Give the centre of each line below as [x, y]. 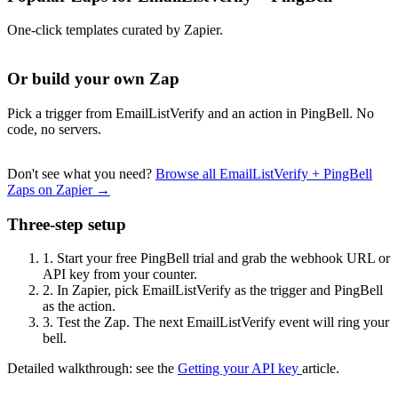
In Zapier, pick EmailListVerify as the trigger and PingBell [218, 291]
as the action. [79, 306]
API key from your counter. [120, 275]
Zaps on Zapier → [59, 189]
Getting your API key [240, 369]
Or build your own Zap [93, 79]
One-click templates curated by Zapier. [115, 30]
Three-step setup [67, 224]
